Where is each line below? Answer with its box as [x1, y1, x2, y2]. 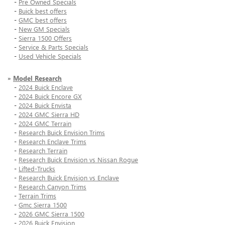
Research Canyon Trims [19, 182, 86, 191]
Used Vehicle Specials [19, 52, 81, 61]
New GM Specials [19, 25, 70, 34]
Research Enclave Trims [19, 137, 86, 146]
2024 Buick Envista [19, 101, 71, 110]
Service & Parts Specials [19, 43, 88, 52]
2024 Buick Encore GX [19, 92, 82, 101]
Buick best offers [19, 7, 67, 16]
